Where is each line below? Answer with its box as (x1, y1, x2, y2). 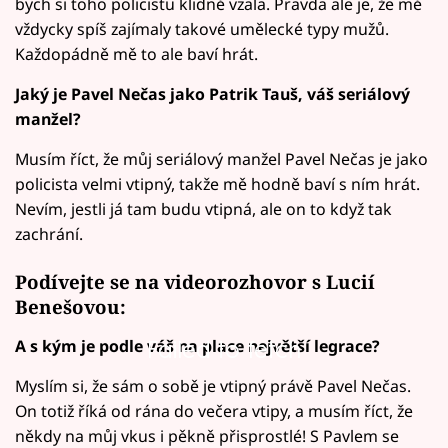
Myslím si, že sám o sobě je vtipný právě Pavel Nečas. (15, 375, 411, 398)
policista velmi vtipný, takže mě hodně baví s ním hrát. (15, 172, 420, 195)
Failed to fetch (147, 335, 301, 365)
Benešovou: (15, 294, 126, 320)
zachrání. (15, 222, 83, 245)
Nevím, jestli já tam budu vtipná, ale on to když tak (15, 197, 392, 220)
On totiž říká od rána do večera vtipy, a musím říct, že (15, 400, 413, 423)
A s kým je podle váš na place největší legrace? (15, 335, 380, 358)
